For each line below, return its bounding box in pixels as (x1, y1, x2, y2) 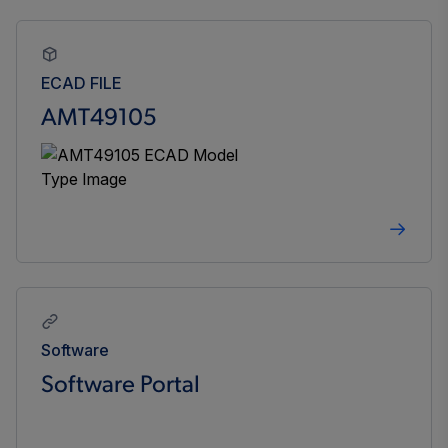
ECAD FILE (41, 73, 121, 94)
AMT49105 (41, 107, 157, 132)
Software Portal (41, 374, 200, 399)
